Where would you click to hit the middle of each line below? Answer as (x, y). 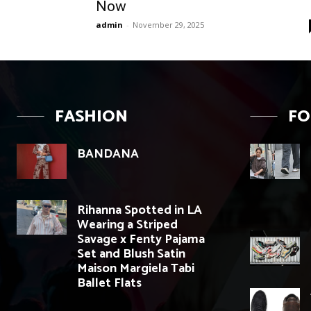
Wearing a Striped (127, 225)
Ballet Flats (109, 283)
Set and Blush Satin (131, 254)
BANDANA (108, 154)
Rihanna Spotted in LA (140, 210)
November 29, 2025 (168, 25)
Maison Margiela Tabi (136, 268)
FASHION (91, 117)
